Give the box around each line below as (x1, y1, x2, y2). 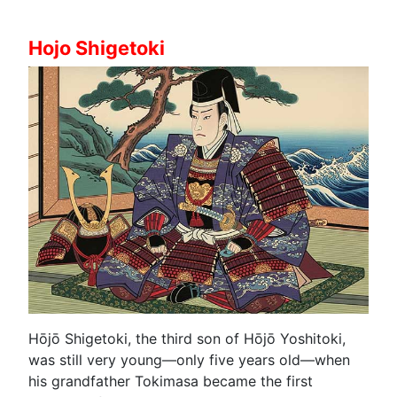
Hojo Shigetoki (28, 35, 165, 59)
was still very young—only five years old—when (28, 350, 350, 369)
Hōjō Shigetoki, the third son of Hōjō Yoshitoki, (28, 329, 346, 347)
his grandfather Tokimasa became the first (28, 371, 313, 390)
